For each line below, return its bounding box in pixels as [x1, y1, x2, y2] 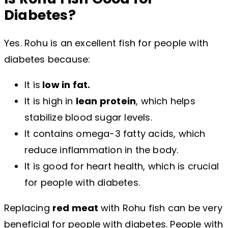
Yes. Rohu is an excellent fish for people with [4, 36, 209, 49]
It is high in [24, 94, 76, 107]
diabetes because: [4, 52, 91, 66]
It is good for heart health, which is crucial [24, 159, 219, 173]
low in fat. [40, 78, 91, 91]
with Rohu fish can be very [100, 201, 223, 214]
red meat [52, 201, 101, 214]
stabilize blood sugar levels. [24, 110, 152, 124]
